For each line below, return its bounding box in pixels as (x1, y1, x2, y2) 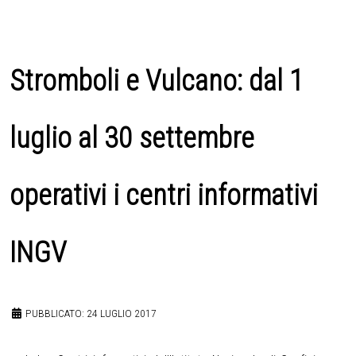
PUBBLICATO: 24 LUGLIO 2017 (25, 307, 157, 320)
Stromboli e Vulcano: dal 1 (10, 64, 304, 99)
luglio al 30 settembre (10, 122, 254, 156)
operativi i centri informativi (10, 179, 318, 213)
